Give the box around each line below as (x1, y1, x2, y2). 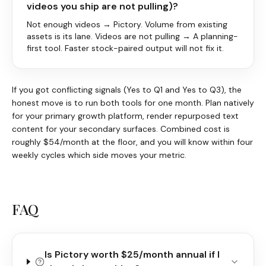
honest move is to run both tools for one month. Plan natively (12, 97, 254, 108)
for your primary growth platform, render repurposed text (12, 110, 239, 121)
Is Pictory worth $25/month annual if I (44, 248, 220, 261)
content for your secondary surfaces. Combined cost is (12, 123, 230, 134)
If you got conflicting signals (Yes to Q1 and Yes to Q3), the (12, 84, 242, 95)
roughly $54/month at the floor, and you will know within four (12, 136, 253, 147)
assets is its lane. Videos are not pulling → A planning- (27, 30, 238, 42)
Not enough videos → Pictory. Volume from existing (27, 18, 227, 30)
